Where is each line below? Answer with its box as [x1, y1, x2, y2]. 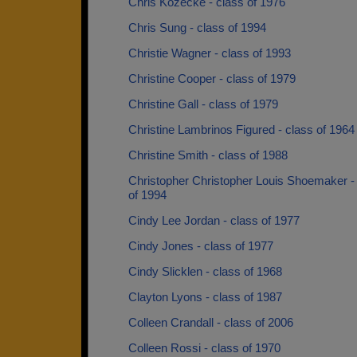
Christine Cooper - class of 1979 [128, 72, 296, 85]
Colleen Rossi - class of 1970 [128, 341, 280, 355]
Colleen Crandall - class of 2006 [128, 316, 293, 329]
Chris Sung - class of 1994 [128, 21, 266, 34]
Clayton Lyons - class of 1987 [128, 290, 282, 304]
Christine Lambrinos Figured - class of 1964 [128, 123, 355, 136]
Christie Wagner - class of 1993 [128, 46, 291, 60]
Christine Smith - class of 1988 [128, 148, 288, 162]
